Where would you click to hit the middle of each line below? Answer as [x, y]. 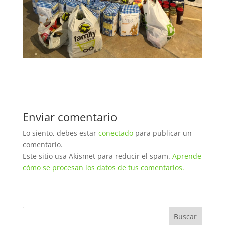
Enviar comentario [70, 116]
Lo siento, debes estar [60, 133]
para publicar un [162, 133]
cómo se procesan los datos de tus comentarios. [103, 167]
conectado [116, 133]
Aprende [187, 156]
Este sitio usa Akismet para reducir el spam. [97, 156]
